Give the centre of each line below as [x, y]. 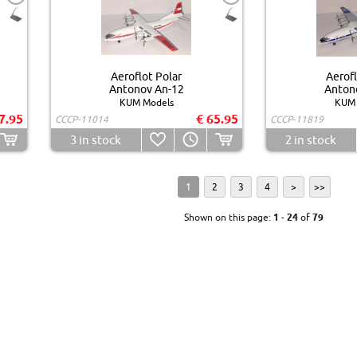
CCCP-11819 [296, 119]
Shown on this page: [229, 217]
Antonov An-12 [146, 89]
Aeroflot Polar [146, 76]
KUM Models [146, 102]
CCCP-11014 [81, 119]
